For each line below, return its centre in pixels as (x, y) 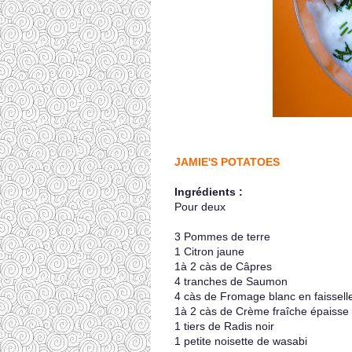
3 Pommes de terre (222, 236)
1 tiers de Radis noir (224, 326)
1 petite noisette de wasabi (241, 341)
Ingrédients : (209, 192)
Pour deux (200, 207)
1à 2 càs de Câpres (223, 266)
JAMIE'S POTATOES (227, 162)
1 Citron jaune (209, 251)
